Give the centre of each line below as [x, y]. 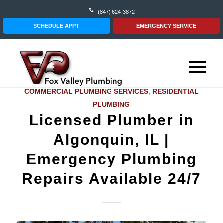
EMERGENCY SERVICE [167, 26]
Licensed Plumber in [111, 120]
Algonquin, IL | [111, 140]
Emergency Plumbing [111, 159]
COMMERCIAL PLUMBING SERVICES [86, 91]
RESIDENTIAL [175, 91]
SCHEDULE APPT [56, 26]
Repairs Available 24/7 [111, 178]
